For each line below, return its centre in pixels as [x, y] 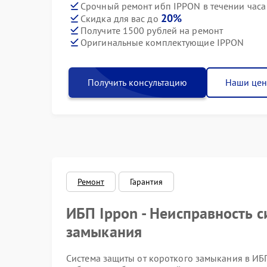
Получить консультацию [137, 82]
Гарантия [147, 182]
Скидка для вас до [121, 18]
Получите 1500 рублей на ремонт [152, 30]
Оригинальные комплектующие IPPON [162, 42]
